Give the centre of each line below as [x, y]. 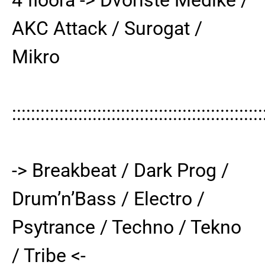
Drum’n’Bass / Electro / [108, 198]
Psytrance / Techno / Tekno [127, 227]
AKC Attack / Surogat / [107, 28]
